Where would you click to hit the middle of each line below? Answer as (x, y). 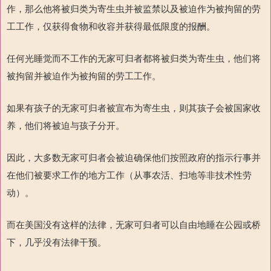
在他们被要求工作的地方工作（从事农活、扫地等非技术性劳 (129, 175)
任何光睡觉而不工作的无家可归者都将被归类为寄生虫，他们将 (134, 58)
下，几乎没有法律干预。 (57, 242)
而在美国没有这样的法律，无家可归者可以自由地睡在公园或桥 (134, 224)
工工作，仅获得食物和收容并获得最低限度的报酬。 (111, 26)
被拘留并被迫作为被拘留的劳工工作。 (84, 76)
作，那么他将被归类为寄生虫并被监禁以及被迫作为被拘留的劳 (134, 8)
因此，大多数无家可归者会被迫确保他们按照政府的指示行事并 (134, 157)
